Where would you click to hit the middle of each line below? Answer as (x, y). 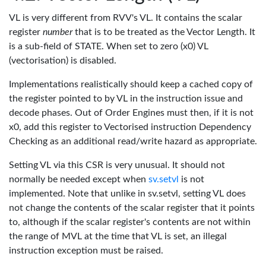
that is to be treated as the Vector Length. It (164, 32)
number (58, 32)
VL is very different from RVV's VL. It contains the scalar (126, 18)
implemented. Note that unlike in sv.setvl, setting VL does (127, 194)
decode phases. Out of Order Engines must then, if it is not (131, 113)
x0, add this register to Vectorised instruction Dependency (130, 127)
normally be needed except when (79, 179)
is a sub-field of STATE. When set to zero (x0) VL (109, 46)
